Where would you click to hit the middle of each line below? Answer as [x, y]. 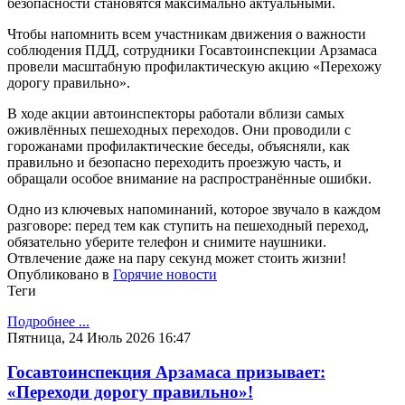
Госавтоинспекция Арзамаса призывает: [166, 372]
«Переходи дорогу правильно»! [130, 392]
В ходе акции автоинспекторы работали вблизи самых [176, 113]
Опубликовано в [58, 274]
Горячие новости [165, 274]
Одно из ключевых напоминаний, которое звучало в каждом [194, 209]
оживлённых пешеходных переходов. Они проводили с [179, 129]
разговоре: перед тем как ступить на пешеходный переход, [188, 225]
